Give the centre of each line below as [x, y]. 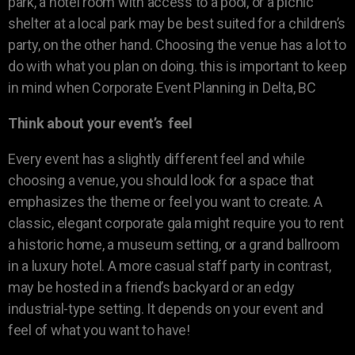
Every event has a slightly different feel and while [157, 158]
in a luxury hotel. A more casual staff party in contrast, [170, 265]
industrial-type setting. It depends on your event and [166, 308]
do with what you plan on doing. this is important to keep [177, 66]
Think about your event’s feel [100, 123]
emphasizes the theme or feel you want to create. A [165, 201]
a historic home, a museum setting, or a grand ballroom [174, 244]
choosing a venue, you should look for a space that [161, 180]
